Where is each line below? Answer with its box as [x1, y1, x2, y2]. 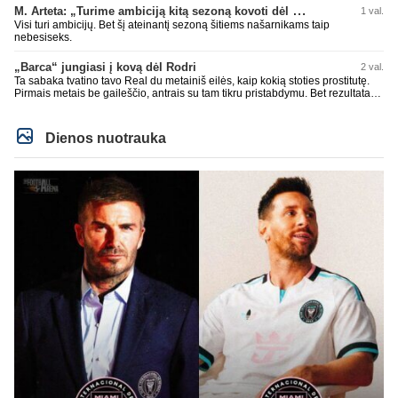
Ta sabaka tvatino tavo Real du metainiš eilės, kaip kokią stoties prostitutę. [14, 74, 370, 87]
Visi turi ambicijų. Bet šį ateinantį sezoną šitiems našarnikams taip [14, 18, 330, 31]
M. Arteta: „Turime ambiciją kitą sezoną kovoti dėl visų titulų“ [292, 2, 306, 18]
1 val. [361, 4, 384, 16]
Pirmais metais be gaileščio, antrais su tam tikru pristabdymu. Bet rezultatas [14, 86, 376, 99]
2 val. [361, 60, 384, 72]
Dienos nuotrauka [42, 130, 167, 146]
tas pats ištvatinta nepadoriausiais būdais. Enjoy [14, 99, 246, 112]
